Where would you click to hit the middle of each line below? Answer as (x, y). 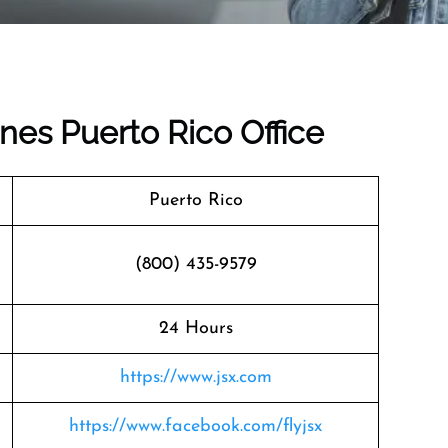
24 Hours (195, 328)
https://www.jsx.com (195, 377)
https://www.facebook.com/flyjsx (195, 426)
